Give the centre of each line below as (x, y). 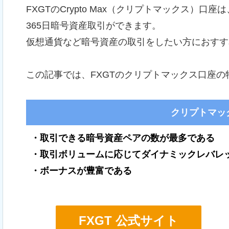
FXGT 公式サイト (128, 220)
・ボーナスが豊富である (81, 170)
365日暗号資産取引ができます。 (94, 25)
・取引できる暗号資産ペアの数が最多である (123, 138)
